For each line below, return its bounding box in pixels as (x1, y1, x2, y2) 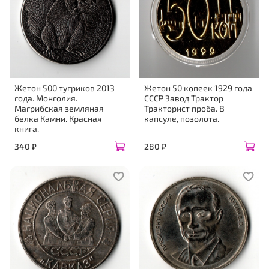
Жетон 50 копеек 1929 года (144, 83, 252, 93)
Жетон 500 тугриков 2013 (14, 83, 115, 93)
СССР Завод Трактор (144, 93, 223, 103)
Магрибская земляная (14, 103, 104, 113)
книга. (14, 124, 39, 134)
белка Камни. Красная (14, 113, 102, 124)
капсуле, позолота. (144, 113, 219, 124)
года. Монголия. (14, 93, 77, 103)
